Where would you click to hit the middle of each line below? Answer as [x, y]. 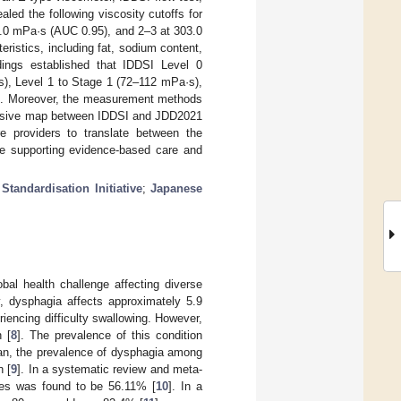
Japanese [177, 188]
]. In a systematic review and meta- [110, 369]
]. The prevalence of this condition [110, 335]
